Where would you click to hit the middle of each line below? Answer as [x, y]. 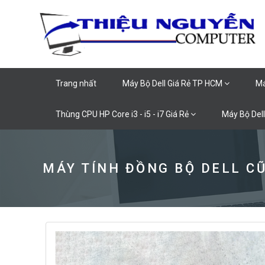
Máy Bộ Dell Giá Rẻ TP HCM [173, 83]
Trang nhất [76, 83]
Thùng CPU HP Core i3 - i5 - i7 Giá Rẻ [123, 114]
